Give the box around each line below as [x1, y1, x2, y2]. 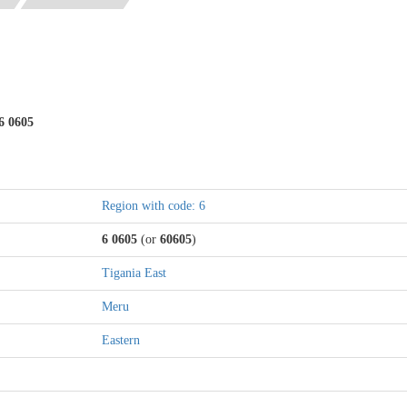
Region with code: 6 [102, 198, 205, 213]
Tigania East [102, 265, 166, 280]
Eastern [102, 333, 140, 347]
